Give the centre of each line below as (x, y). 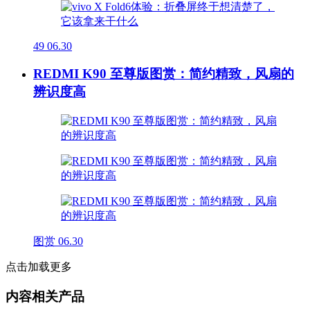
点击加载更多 (39, 267)
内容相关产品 (45, 296)
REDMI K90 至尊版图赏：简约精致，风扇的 (164, 74)
